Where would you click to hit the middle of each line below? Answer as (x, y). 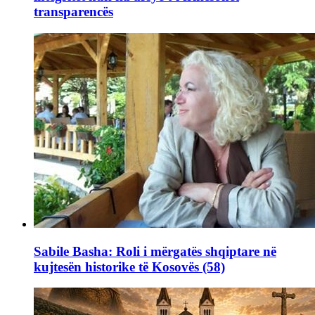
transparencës (73, 12)
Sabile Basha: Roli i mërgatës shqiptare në (155, 251)
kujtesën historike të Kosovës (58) (129, 266)
